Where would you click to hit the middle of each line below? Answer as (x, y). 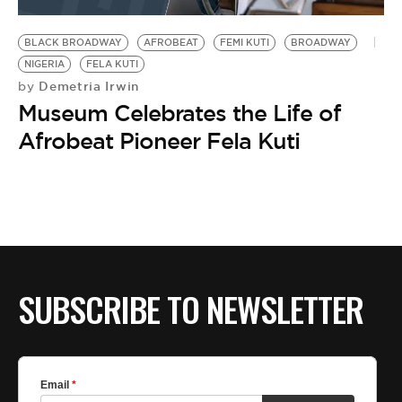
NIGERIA (44, 64)
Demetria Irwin (87, 86)
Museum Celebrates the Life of (179, 113)
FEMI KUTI (245, 42)
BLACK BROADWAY (73, 42)
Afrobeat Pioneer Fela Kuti (159, 140)
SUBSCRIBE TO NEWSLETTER (191, 309)
